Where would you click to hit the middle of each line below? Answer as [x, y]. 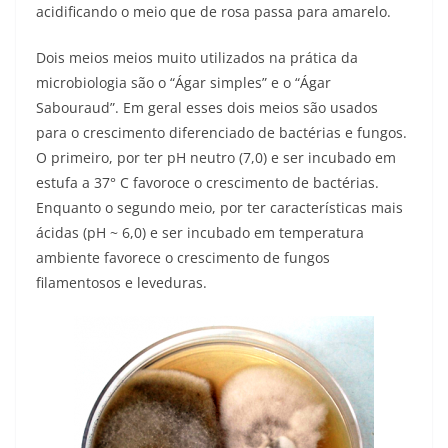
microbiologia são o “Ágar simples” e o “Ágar [183, 82]
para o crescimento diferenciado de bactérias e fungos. [221, 132]
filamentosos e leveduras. [121, 282]
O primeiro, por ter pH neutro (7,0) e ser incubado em [216, 157]
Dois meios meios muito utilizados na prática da [197, 57]
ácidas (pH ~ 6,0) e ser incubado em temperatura [200, 232]
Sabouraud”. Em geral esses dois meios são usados [207, 107]
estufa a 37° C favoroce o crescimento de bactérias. [207, 182]
